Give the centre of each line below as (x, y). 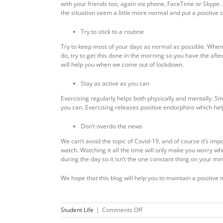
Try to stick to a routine (112, 31)
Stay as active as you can (115, 83)
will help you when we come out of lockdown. (122, 64)
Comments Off (122, 210)
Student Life (77, 210)
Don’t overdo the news (111, 126)
